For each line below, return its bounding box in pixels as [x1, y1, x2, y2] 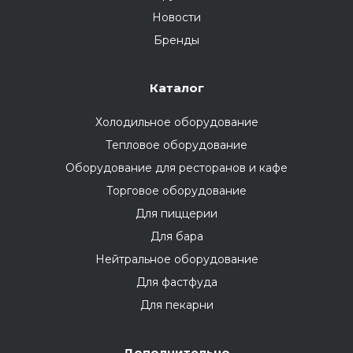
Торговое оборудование [106, 183, 247, 198]
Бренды [154, 32, 199, 47]
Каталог [149, 80, 204, 95]
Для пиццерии [136, 206, 217, 221]
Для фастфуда [136, 274, 217, 289]
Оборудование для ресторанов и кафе [65, 160, 288, 175]
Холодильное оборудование [95, 114, 258, 129]
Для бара [150, 229, 203, 243]
